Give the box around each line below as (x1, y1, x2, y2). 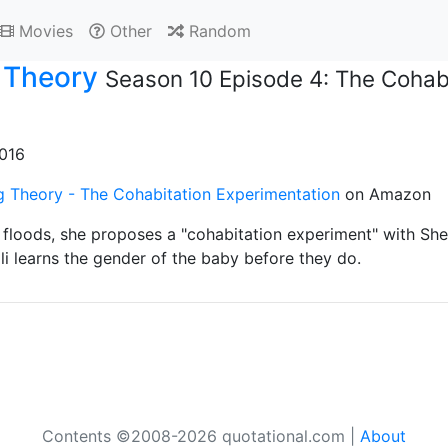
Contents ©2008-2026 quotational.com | (42, 426, 360, 446)
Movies (14, 20, 74, 41)
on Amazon (340, 184, 431, 204)
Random (184, 20, 252, 41)
